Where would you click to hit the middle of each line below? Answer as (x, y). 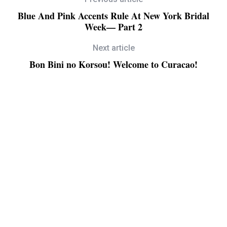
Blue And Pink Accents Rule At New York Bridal (113, 15)
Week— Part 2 (113, 27)
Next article (113, 48)
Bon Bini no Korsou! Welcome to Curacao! (113, 64)
